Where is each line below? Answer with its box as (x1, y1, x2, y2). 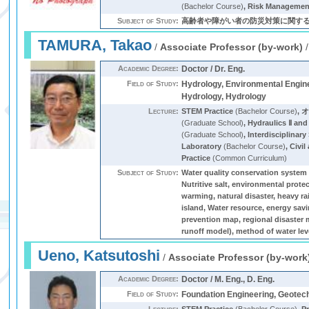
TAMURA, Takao (38, 37, 152, 54)
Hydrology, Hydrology (181, 92, 267, 101)
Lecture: (148, 107, 179, 115)
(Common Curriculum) (210, 154, 288, 162)
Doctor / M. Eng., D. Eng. (181, 275, 275, 284)
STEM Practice (181, 107, 234, 115)
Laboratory (181, 142, 222, 150)
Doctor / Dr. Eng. (181, 64, 246, 74)
